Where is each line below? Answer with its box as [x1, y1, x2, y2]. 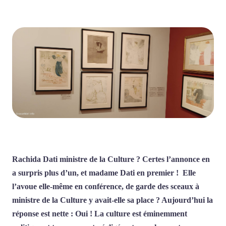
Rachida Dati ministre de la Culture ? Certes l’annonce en [12, 155, 210, 164]
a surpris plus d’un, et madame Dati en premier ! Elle [12, 168, 196, 178]
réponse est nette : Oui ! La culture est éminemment [12, 209, 187, 218]
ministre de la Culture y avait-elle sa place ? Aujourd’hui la [12, 196, 213, 205]
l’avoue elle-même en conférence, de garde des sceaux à [12, 182, 199, 191]
